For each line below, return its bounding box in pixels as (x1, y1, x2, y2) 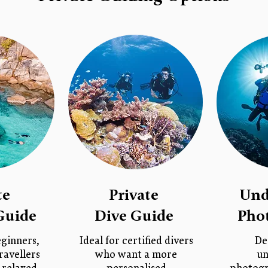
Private (109, 186, 159, 204)
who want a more (95, 248, 177, 261)
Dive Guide (94, 207, 173, 225)
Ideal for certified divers (79, 234, 193, 247)
